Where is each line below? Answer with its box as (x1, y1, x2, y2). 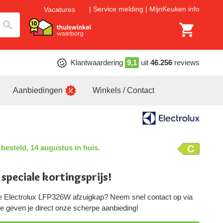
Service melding (93, 5, 143, 13)
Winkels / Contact (93, 86, 154, 95)
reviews (174, 58, 200, 67)
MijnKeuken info (149, 5, 200, 13)
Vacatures (44, 5, 75, 13)
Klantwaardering (70, 58, 123, 67)
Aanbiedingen (13, 86, 63, 95)
